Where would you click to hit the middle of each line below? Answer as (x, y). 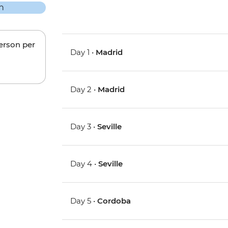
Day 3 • (84, 127)
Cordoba (114, 201)
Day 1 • (83, 52)
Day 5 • (84, 201)
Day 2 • (84, 90)
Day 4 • (84, 164)
